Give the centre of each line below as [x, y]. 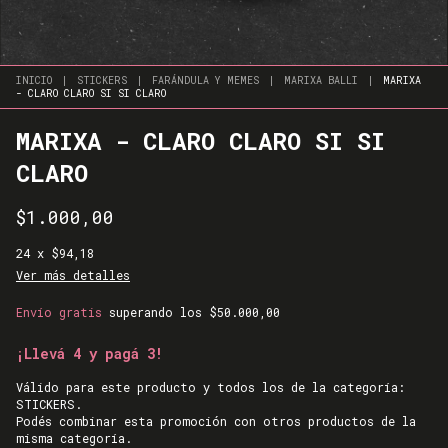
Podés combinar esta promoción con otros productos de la [216, 421]
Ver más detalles [73, 275]
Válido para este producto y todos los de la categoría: [210, 387]
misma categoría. [74, 438]
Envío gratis [59, 312]
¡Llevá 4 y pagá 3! [89, 353]
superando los [159, 312]
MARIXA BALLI [321, 80]
